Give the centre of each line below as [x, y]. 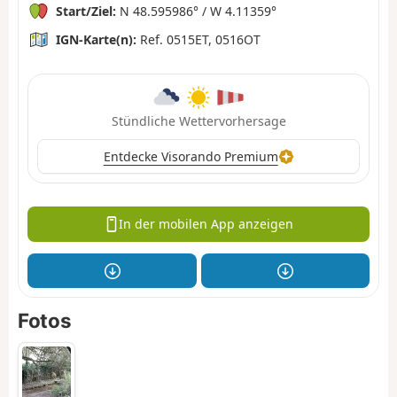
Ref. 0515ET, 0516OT [198, 39]
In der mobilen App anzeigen [206, 224]
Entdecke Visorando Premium [191, 156]
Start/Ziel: [86, 11]
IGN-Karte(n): [96, 39]
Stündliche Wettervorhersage [198, 121]
